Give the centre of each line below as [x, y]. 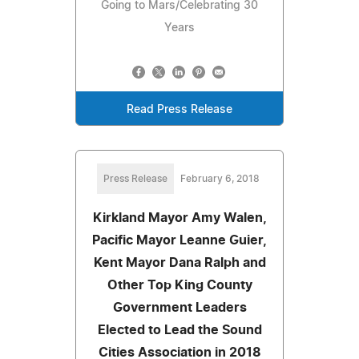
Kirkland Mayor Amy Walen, [179, 218]
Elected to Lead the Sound [179, 330]
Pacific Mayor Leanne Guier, [179, 240]
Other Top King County [179, 285]
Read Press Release [179, 109]
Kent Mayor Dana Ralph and [179, 262]
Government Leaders [179, 307]
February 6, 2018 [220, 178]
